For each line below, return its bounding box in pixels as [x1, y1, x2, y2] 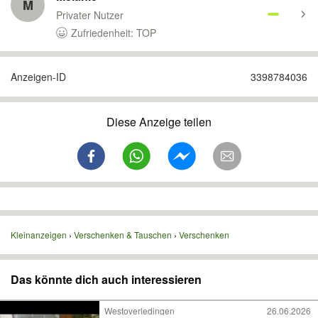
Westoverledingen [104, 305, 175, 317]
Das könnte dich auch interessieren [11, 271, 202, 287]
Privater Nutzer [56, 8, 124, 22]
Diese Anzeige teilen [106, 114, 212, 130]
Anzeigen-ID [11, 70, 66, 84]
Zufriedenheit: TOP [71, 26, 156, 40]
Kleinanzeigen [11, 229, 67, 241]
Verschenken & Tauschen [74, 229, 172, 241]
